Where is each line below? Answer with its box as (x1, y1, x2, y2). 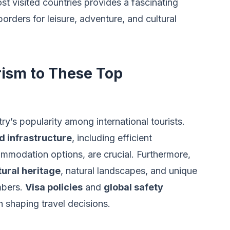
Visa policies (25, 182, 83, 193)
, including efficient (72, 132, 152, 143)
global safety (104, 182, 163, 193)
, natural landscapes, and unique (61, 165, 197, 176)
